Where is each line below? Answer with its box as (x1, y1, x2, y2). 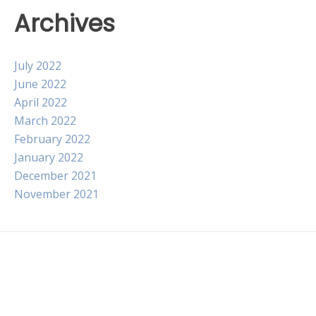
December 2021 (14, 168, 97, 184)
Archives (14, 6, 115, 40)
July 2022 (14, 58, 61, 74)
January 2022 (14, 150, 83, 166)
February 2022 (14, 131, 90, 147)
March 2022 (14, 113, 76, 129)
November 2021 (14, 186, 99, 202)
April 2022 (14, 95, 67, 111)
